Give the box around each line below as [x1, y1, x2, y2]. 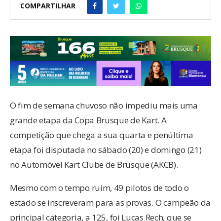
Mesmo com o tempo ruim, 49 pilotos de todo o [10, 182, 189, 193]
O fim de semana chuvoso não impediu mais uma [10, 99, 198, 111]
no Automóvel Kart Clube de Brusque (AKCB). [10, 158, 178, 170]
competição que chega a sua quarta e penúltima [10, 129, 193, 141]
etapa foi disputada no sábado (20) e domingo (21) [10, 144, 202, 155]
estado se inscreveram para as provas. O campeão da [10, 196, 211, 208]
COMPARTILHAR [20, 1, 75, 11]
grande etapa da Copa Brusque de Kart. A [10, 114, 167, 126]
